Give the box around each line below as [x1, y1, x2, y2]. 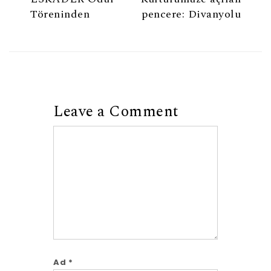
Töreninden [30, 6, 90, 22]
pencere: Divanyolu [142, 6, 241, 22]
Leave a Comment [53, 100, 179, 123]
